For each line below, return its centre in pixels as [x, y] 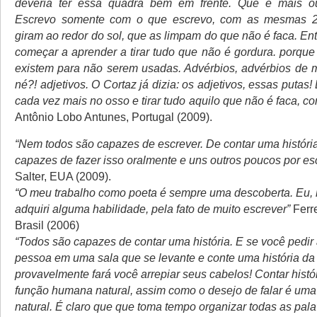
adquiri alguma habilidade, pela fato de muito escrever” [152, 209]
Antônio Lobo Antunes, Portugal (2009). [114, 117]
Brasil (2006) [47, 225]
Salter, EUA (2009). [63, 176]
